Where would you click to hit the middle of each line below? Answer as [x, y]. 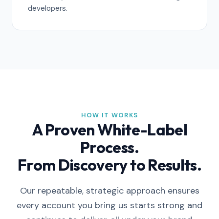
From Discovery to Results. [109, 165]
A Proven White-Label [109, 130]
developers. [48, 8]
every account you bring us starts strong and [109, 205]
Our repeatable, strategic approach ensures [109, 191]
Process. [109, 147]
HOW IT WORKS [109, 115]
